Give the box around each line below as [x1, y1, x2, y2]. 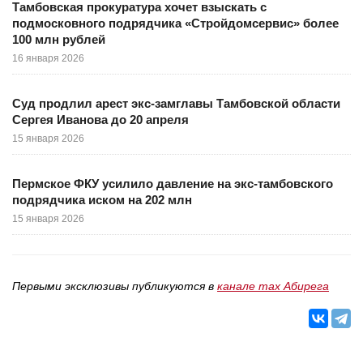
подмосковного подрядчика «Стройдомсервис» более [12, 16, 339, 30]
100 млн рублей [12, 32, 105, 46]
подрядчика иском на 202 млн [12, 193, 192, 207]
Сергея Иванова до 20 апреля [12, 113, 189, 126]
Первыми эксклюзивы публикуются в [12, 280, 217, 293]
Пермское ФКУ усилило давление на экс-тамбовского [12, 177, 333, 190]
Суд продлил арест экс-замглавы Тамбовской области [12, 96, 340, 110]
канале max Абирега [217, 280, 329, 293]
